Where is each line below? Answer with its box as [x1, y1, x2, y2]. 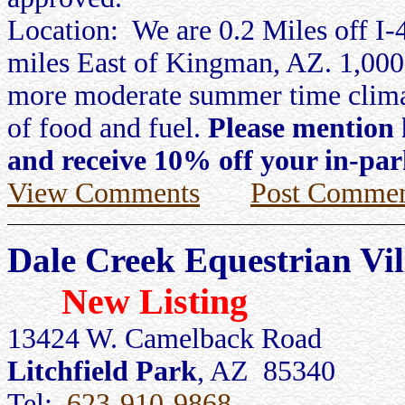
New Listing [61, 281, 248, 322]
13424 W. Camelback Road [7, 323, 322, 354]
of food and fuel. [7, 112, 208, 144]
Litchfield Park [7, 355, 197, 387]
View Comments [7, 177, 200, 209]
